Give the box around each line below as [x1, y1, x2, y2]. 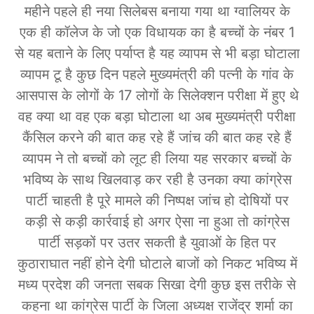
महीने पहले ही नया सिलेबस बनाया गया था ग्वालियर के [24, 2, 290, 20]
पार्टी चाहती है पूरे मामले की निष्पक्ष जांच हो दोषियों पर [25, 191, 289, 209]
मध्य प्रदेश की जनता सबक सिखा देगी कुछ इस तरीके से [18, 275, 296, 293]
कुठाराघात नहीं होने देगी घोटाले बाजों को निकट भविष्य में [17, 254, 297, 272]
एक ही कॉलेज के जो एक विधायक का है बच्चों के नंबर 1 [20, 23, 294, 41]
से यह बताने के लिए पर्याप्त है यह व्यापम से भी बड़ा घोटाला [14, 44, 300, 62]
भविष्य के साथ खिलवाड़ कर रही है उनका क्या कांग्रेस [22, 170, 292, 188]
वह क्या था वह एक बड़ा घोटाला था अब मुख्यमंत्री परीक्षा [18, 107, 296, 125]
